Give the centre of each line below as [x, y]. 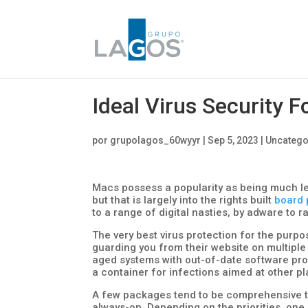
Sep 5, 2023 [233, 140]
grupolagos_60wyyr [156, 140]
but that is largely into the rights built [184, 200]
